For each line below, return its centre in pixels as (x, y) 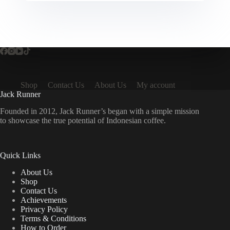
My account (156, 85)
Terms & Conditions (53, 218)
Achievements (44, 200)
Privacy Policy (44, 209)
